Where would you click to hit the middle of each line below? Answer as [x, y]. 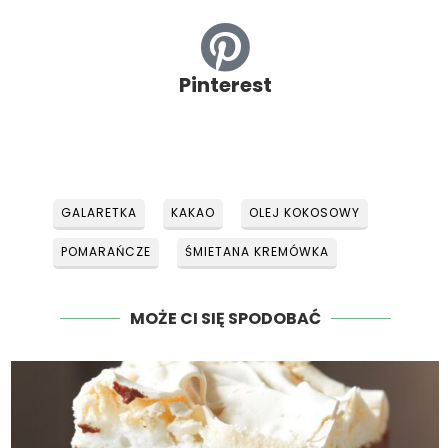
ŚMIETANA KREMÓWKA [257, 252]
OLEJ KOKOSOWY [305, 213]
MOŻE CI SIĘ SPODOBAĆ [225, 319]
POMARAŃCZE [106, 252]
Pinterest [225, 85]
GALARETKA [99, 213]
